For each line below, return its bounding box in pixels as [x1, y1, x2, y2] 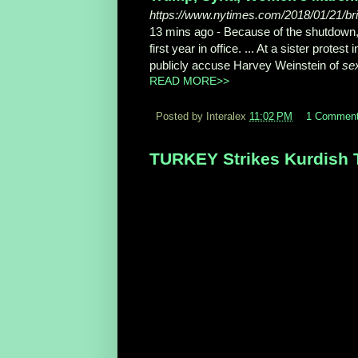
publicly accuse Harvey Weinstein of [149, 58, 342, 72]
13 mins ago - [149, 25, 224, 38]
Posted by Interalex [156, 111, 249, 122]
